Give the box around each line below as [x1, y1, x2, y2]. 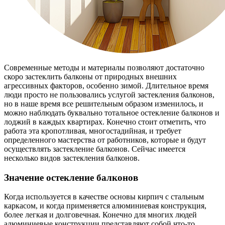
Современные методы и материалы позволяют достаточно [4, 63, 204, 72]
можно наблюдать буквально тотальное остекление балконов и [4, 108, 219, 117]
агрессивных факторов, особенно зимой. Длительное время [4, 81, 208, 90]
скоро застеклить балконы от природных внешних [4, 72, 177, 81]
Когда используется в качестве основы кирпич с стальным [4, 192, 204, 201]
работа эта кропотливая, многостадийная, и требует [4, 126, 181, 135]
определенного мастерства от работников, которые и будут [4, 135, 206, 144]
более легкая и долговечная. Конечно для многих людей [4, 210, 197, 219]
